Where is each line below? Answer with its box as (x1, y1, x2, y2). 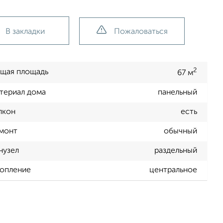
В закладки (5, 28, 45, 36)
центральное (149, 166, 197, 175)
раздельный (154, 147, 197, 155)
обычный (164, 127, 197, 136)
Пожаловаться (113, 28, 168, 36)
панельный (158, 89, 197, 97)
